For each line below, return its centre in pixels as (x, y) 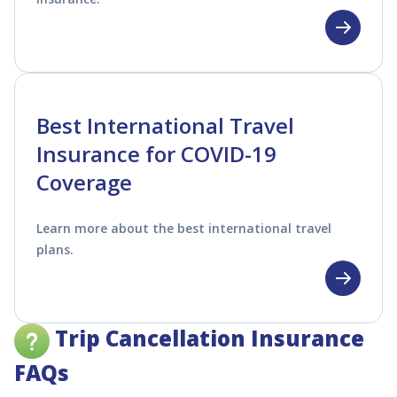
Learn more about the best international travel (184, 228)
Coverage (84, 182)
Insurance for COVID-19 (156, 153)
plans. (55, 249)
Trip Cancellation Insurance (207, 339)
